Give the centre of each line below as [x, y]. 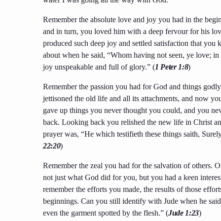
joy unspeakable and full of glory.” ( [99, 67]
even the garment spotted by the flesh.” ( [106, 213]
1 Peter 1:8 [172, 67]
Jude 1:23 [184, 213]
